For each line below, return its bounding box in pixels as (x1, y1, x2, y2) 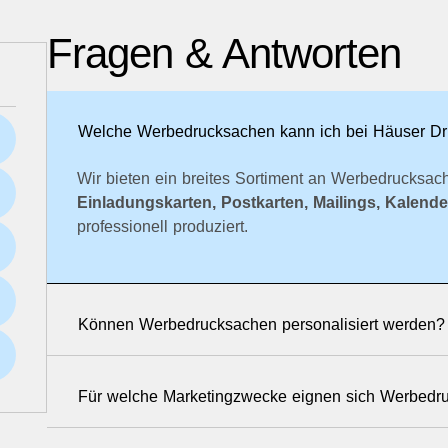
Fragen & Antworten (47, 29, 401, 77)
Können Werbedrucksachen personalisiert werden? (78, 316, 445, 334)
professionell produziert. (77, 217, 248, 235)
